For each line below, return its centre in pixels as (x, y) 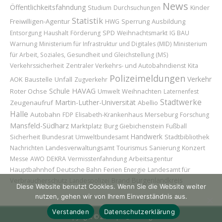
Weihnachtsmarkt (142, 33)
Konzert (194, 148)
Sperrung (136, 22)
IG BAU (179, 33)
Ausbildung (168, 22)
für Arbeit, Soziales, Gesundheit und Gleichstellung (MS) (89, 55)
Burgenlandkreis (157, 180)
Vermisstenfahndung (97, 159)
